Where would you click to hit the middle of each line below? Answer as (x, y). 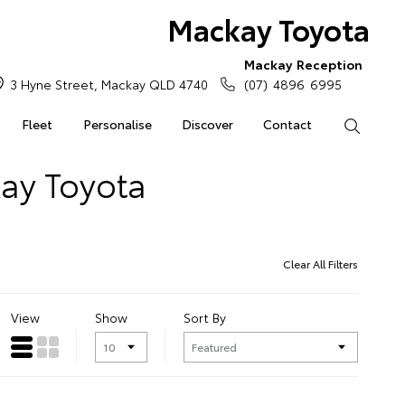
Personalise (117, 124)
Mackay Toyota (268, 28)
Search (380, 124)
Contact (288, 124)
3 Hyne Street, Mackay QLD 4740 (109, 84)
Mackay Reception (303, 64)
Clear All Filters (320, 263)
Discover (207, 124)
